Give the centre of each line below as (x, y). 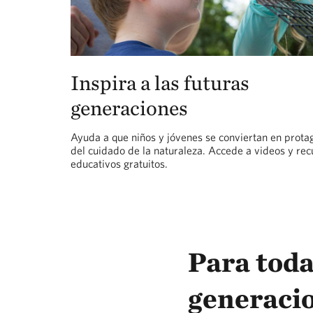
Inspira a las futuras (160, 83)
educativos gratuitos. (119, 164)
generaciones (129, 108)
